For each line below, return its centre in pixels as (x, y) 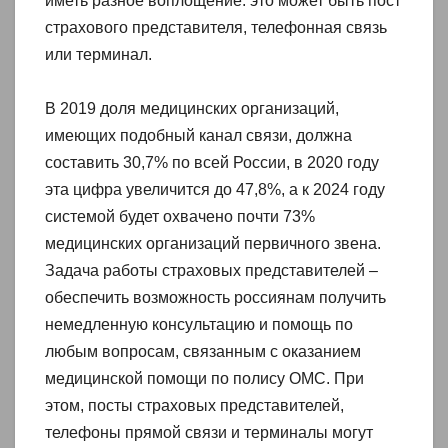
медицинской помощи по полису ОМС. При (204, 378)
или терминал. (98, 54)
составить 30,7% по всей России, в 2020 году (212, 162)
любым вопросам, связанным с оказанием (203, 351)
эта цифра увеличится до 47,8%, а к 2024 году (215, 189)
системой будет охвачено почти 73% (180, 216)
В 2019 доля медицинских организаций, (192, 108)
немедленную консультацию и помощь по (199, 324)
